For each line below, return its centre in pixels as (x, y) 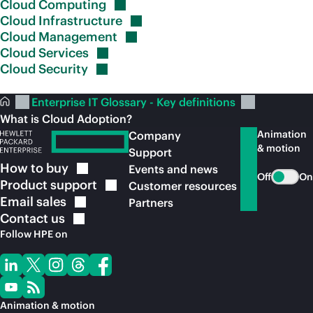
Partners (151, 203)
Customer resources (183, 186)
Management (78, 37)
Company (155, 136)
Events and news (173, 169)
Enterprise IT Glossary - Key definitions (135, 102)
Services (64, 53)
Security (63, 69)
